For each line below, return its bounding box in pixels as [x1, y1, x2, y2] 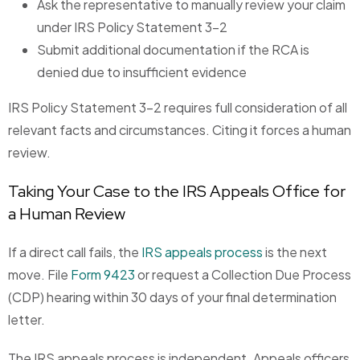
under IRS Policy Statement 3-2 [37, 18, 227, 36]
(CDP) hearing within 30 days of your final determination [8, 288, 337, 306]
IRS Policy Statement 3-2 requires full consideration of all [8, 99, 347, 117]
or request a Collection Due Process [135, 266, 351, 284]
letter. [8, 311, 45, 329]
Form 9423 [71, 266, 135, 284]
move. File [8, 266, 71, 284]
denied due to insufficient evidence [37, 63, 247, 81]
